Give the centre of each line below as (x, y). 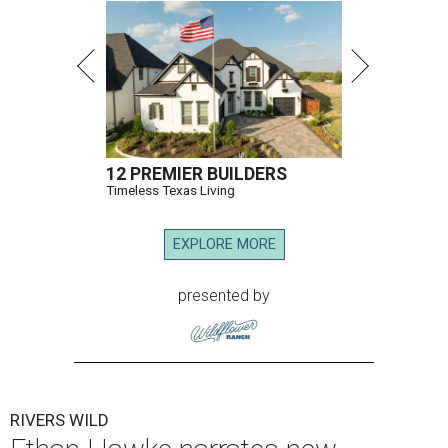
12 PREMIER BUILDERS (196, 174)
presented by (224, 296)
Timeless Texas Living (170, 190)
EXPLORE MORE (224, 245)
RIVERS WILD (59, 420)
